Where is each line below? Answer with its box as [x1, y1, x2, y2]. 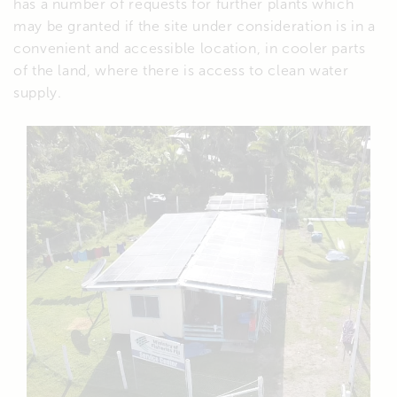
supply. [13, 84, 62, 100]
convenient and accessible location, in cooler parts [13, 40, 366, 56]
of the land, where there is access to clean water [13, 62, 349, 78]
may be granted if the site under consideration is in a [13, 18, 376, 34]
